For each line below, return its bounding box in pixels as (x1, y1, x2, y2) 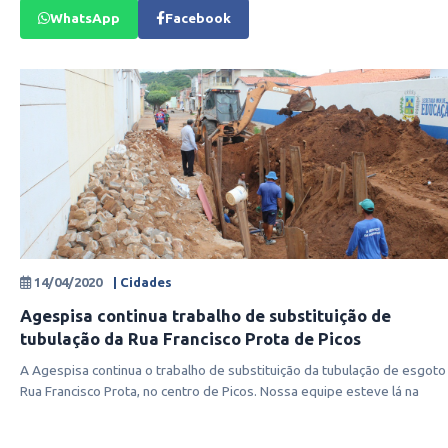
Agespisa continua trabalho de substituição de (20, 306, 391, 325)
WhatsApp (50, 10, 120, 26)
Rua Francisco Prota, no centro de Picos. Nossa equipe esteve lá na (20, 383, 419, 399)
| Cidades (113, 275, 172, 289)
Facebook (165, 10, 231, 26)
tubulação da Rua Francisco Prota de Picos (20, 329, 361, 348)
